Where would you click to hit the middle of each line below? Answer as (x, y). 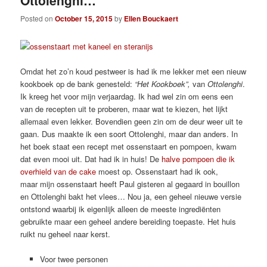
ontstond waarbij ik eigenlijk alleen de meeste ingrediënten (121, 209)
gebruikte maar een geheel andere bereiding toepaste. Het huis (128, 221)
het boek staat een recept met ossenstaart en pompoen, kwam (129, 146)
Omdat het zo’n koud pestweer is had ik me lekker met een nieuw (133, 71)
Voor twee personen (74, 259)
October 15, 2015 (84, 19)
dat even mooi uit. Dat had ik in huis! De (91, 159)
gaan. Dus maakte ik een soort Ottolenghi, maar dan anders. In (129, 133)
